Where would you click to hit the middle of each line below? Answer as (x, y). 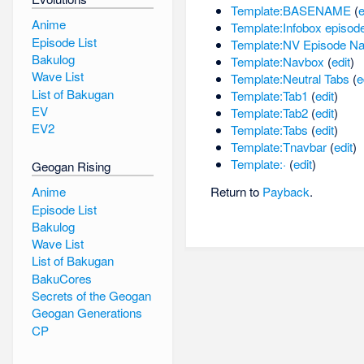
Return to (237, 192)
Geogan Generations (87, 313)
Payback (286, 192)
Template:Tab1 (269, 95)
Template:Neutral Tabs (290, 78)
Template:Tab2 (269, 112)
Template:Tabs (269, 129)
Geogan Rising (71, 166)
